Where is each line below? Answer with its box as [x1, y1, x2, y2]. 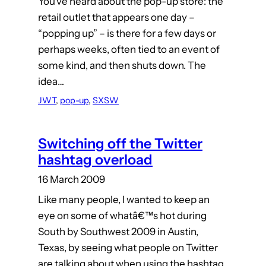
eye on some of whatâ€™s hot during [38, 210, 207, 222]
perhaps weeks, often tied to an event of [38, 43, 220, 56]
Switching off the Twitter [38, 135, 202, 153]
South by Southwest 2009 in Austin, [38, 226, 198, 238]
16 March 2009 [38, 173, 105, 186]
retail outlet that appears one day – [38, 11, 195, 24]
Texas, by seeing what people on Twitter [38, 242, 218, 254]
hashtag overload [38, 151, 153, 169]
